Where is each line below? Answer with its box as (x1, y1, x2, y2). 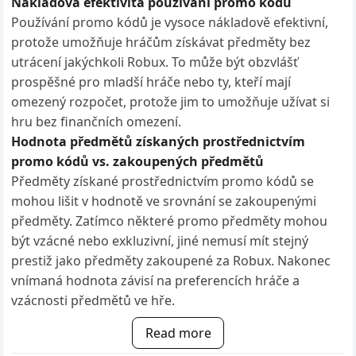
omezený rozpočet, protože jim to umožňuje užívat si (11, 93, 331, 110)
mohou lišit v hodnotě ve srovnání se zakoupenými (11, 192, 317, 210)
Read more (145, 323, 211, 342)
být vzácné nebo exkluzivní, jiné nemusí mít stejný (11, 232, 309, 250)
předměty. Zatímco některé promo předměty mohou (11, 212, 328, 230)
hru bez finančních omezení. (11, 113, 182, 130)
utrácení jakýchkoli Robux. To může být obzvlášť (11, 53, 299, 71)
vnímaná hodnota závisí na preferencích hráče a (11, 272, 300, 289)
